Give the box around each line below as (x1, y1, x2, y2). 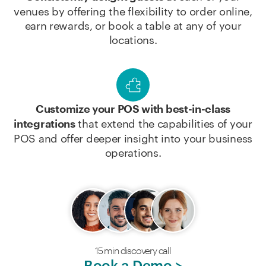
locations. (109, 33, 157, 47)
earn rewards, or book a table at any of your (24, 19, 242, 33)
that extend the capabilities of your (75, 117, 252, 131)
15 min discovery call (95, 245, 171, 256)
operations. (104, 146, 161, 160)
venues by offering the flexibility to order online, (14, 5, 252, 18)
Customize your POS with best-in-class (36, 104, 230, 115)
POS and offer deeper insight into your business (14, 132, 252, 145)
